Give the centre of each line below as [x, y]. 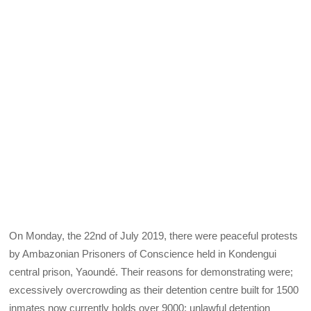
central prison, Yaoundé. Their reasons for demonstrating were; [151, 271]
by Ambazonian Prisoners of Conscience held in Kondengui [143, 253]
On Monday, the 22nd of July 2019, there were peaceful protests [154, 235]
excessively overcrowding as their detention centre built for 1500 [154, 289]
